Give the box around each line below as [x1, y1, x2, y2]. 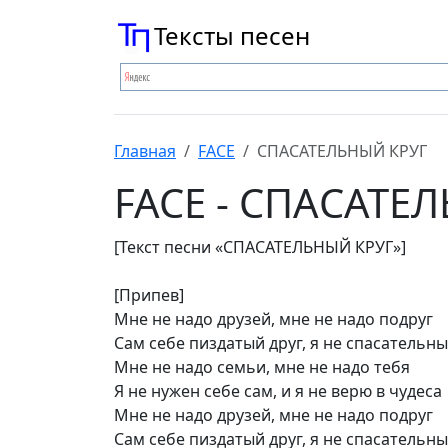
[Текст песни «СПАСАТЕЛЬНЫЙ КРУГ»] [114, 236, 406, 258]
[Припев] [114, 284, 184, 306]
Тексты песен [154, 19, 310, 52]
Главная [114, 140, 176, 162]
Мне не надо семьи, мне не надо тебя [114, 356, 410, 378]
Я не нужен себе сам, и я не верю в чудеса [114, 380, 442, 402]
